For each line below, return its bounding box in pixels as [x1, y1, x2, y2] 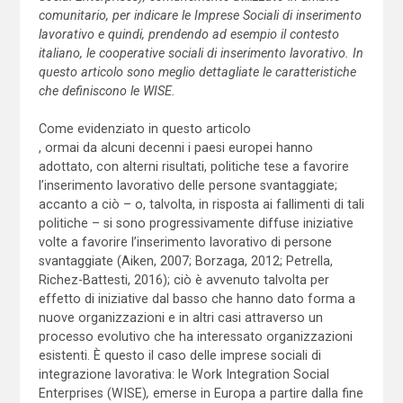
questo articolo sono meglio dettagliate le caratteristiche [38, 64, 356, 79]
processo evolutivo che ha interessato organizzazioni [38, 328, 353, 344]
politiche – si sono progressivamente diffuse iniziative [38, 215, 354, 230]
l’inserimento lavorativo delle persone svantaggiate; [38, 177, 337, 193]
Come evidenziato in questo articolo [38, 121, 251, 136]
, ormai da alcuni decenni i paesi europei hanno [38, 139, 313, 155]
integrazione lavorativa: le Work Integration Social [38, 366, 329, 381]
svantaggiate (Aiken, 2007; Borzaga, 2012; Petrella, [38, 253, 333, 268]
